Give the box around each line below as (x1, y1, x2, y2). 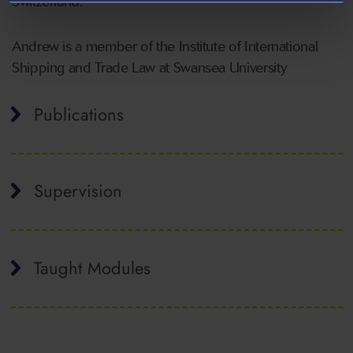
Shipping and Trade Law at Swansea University (12, 59, 288, 76)
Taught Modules (33, 255, 150, 281)
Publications (33, 102, 124, 127)
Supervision (33, 178, 122, 204)
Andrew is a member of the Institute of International (12, 38, 318, 55)
